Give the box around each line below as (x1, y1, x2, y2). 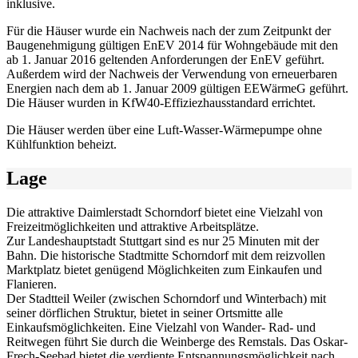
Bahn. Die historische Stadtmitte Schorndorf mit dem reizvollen (6, 249, 325, 263)
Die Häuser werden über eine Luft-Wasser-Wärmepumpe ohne (6, 123, 322, 137)
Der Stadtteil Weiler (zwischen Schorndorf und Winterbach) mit (6, 292, 326, 306)
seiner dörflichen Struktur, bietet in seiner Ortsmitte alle (6, 306, 283, 320)
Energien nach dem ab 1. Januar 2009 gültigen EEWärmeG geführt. (6, 82, 348, 96)
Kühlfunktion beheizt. (6, 137, 117, 152)
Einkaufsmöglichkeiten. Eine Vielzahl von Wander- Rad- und (6, 320, 316, 335)
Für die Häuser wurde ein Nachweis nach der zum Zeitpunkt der (6, 24, 331, 38)
